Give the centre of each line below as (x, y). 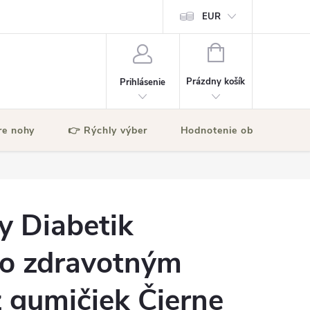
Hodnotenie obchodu (232, 130)
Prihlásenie (143, 82)
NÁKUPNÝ (245, 51)
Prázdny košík (216, 82)
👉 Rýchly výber (108, 130)
